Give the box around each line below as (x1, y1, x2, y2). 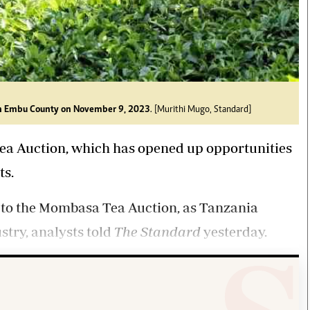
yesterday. (201, 223, 267, 239)
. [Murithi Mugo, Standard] (150, 104, 251, 115)
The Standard (114, 223, 201, 239)
